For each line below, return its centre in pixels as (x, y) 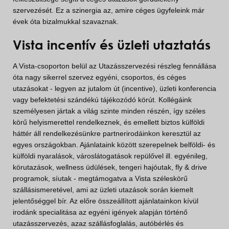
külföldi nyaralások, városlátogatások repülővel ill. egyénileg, (110, 156)
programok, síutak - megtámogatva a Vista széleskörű (100, 179)
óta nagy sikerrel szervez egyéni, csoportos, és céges (99, 77)
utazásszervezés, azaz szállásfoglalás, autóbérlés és (98, 224)
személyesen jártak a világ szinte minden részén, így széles (109, 111)
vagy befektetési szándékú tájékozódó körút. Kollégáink (102, 100)
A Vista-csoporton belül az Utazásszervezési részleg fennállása (114, 66)
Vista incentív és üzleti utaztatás (112, 45)
